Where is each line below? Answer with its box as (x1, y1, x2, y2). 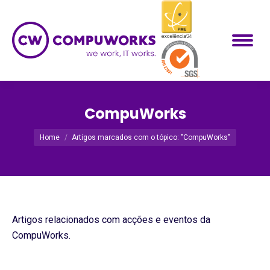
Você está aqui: (34, 125, 98, 136)
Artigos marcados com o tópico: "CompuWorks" (72, 133, 230, 142)
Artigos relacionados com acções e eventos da (12, 214, 210, 225)
